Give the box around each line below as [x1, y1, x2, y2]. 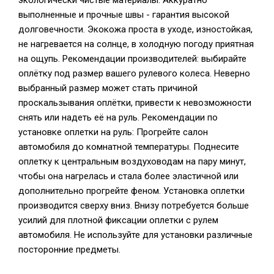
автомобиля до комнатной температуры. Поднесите [18, 141, 239, 152]
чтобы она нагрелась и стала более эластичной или [18, 171, 239, 182]
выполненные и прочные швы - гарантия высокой [18, 9, 229, 20]
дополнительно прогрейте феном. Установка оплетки [18, 185, 245, 196]
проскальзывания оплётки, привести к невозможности [18, 97, 251, 108]
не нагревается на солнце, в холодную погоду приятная [18, 39, 254, 50]
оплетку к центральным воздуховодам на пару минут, [18, 156, 246, 167]
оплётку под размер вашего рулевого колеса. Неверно [18, 68, 250, 79]
